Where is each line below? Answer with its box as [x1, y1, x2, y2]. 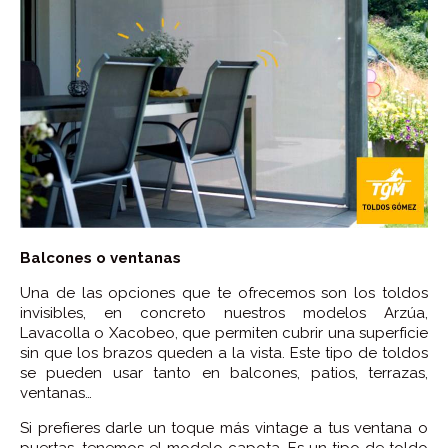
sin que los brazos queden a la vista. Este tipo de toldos [20, 343, 428, 362]
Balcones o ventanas [20, 248, 181, 267]
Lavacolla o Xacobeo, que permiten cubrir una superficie [20, 323, 428, 342]
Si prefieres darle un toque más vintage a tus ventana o [20, 418, 428, 437]
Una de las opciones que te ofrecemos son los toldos [20, 283, 428, 302]
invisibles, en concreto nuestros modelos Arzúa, [20, 303, 428, 322]
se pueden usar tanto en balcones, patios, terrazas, [20, 363, 428, 382]
